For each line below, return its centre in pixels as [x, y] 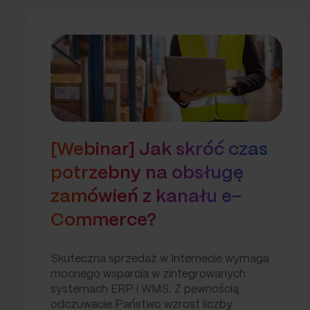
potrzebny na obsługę [147, 174]
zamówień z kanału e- [146, 197]
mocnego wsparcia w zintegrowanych [148, 275]
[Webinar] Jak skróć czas [159, 150]
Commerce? [103, 221]
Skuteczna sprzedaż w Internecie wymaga [160, 259]
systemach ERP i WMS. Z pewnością [145, 290]
